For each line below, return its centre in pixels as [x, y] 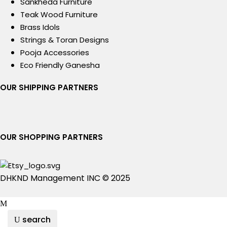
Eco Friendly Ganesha [60, 65]
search [36, 220]
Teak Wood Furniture [59, 15]
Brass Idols [40, 27]
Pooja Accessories [55, 53]
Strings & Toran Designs [65, 40]
